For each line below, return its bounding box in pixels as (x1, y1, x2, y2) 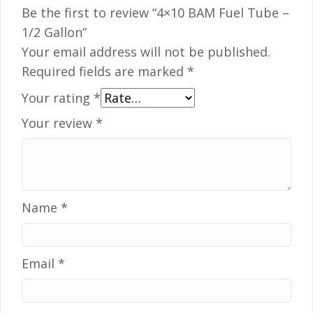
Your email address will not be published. (22, 43, 270, 60)
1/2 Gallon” (22, 23, 87, 41)
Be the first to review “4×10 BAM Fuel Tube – (22, 3, 289, 21)
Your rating (22, 89, 94, 106)
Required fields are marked (22, 62, 187, 80)
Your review (22, 114, 96, 131)
